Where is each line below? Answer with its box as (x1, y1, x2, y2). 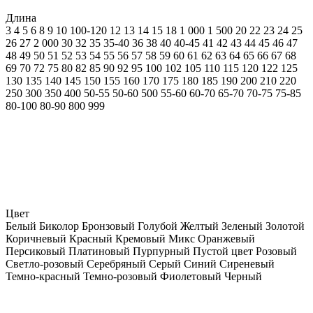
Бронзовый (82, 219, 138, 232)
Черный (224, 270, 262, 282)
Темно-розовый (83, 270, 160, 282)
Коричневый (6, 232, 69, 245)
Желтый (180, 219, 221, 232)
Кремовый (115, 232, 168, 245)
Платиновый (68, 245, 133, 257)
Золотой (265, 219, 305, 232)
